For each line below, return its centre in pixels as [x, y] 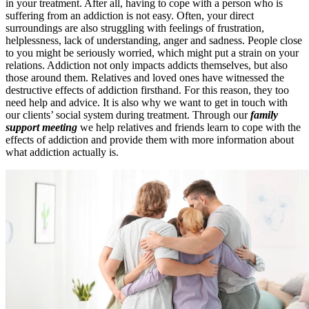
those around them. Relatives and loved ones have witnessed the [145, 77]
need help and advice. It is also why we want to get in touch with [147, 102]
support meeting [41, 127]
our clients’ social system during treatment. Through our [128, 114]
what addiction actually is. [62, 152]
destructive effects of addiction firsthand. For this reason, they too [147, 90]
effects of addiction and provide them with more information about [150, 139]
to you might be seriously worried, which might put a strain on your [152, 52]
